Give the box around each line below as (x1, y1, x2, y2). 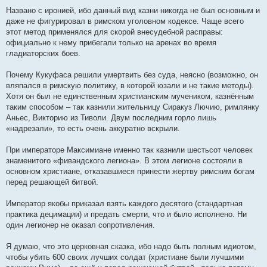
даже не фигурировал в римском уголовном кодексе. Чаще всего (6, 17, 244, 26)
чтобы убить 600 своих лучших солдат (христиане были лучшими (6, 253, 244, 262)
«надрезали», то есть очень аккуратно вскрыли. (6, 124, 180, 133)
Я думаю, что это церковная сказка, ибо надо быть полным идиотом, (6, 242, 256, 252)
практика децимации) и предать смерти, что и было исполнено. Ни (6, 210, 247, 219)
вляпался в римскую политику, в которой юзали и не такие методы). (6, 81, 254, 91)
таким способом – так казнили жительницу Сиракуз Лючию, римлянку (6, 103, 259, 112)
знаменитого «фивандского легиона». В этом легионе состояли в (6, 156, 243, 166)
